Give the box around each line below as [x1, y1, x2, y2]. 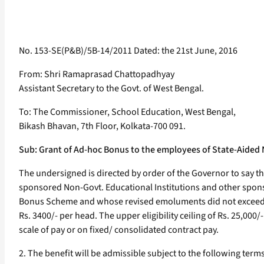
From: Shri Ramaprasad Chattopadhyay [19, 68, 174, 81]
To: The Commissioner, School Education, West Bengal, [19, 105, 236, 119]
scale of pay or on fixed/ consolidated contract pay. [19, 223, 219, 237]
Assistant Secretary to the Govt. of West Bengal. [19, 82, 204, 95]
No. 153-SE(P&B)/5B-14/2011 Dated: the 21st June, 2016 [19, 44, 237, 58]
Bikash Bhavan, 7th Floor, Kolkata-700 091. [19, 120, 186, 133]
